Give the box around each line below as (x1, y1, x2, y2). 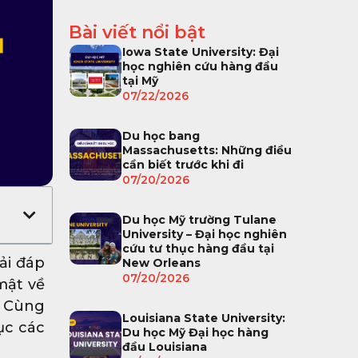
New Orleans (122, 255, 201, 270)
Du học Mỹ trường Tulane (122, 212, 277, 227)
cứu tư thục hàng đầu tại (122, 241, 275, 256)
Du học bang (122, 128, 201, 143)
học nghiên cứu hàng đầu (122, 58, 279, 74)
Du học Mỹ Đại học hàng (122, 324, 269, 340)
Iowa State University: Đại (122, 44, 280, 59)
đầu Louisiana (122, 339, 208, 354)
